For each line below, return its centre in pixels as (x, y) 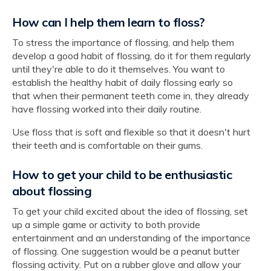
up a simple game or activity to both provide (106, 224)
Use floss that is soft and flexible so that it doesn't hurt (131, 132)
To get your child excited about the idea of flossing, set (130, 211)
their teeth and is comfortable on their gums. (107, 145)
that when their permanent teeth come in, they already (131, 95)
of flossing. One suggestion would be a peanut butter (126, 251)
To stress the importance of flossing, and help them (123, 42)
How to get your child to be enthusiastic (122, 174)
